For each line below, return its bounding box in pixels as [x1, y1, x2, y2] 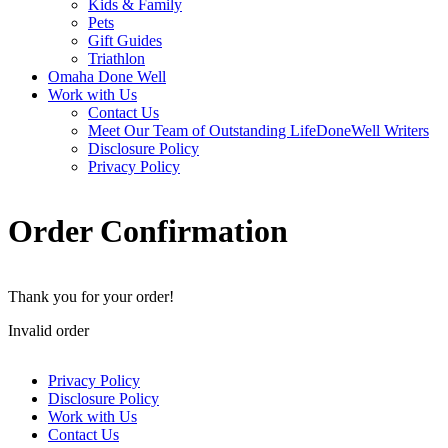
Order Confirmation [8, 213, 288, 250]
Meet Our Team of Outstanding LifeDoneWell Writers [88, 122, 429, 139]
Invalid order [8, 321, 89, 339]
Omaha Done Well [48, 68, 166, 85]
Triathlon [88, 50, 145, 67]
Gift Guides [88, 32, 162, 49]
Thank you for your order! [8, 287, 174, 305]
